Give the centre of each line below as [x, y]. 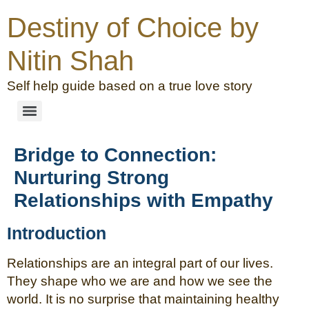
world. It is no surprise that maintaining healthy [143, 299]
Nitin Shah [70, 61]
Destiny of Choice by [133, 28]
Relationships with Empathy [143, 200]
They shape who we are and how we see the [140, 281]
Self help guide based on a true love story [130, 86]
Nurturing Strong [91, 178]
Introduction [57, 233]
